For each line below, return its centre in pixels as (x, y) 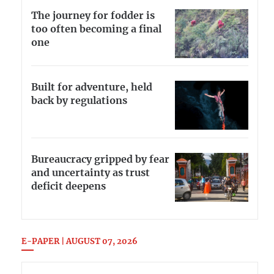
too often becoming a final (96, 29)
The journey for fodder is (93, 16)
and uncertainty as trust (91, 173)
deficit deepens (68, 187)
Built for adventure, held (92, 88)
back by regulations (79, 101)
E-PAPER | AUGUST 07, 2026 (80, 242)
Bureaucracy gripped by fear (100, 160)
